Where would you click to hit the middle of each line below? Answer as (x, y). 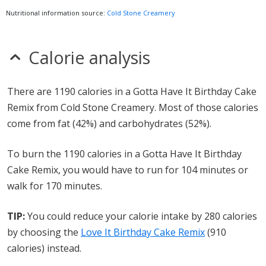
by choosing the (44, 232)
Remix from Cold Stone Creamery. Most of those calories (133, 107)
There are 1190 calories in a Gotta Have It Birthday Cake (132, 91)
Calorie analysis (89, 57)
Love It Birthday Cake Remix (143, 232)
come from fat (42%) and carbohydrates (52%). (109, 123)
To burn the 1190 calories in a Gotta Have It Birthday (124, 154)
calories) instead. (44, 248)
